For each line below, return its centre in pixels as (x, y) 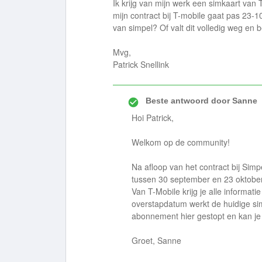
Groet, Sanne (156, 240)
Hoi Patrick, (153, 118)
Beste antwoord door (188, 101)
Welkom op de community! (181, 142)
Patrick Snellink (141, 64)
